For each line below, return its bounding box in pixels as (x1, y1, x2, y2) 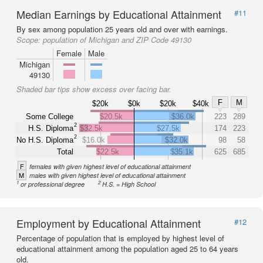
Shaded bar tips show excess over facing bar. (16, 83, 171, 95)
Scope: (16, 34, 43, 45)
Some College (26, 112, 73, 121)
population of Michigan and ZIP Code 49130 (43, 34, 191, 45)
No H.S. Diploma (16, 135, 74, 144)
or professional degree (21, 180, 85, 188)
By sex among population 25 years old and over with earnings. (16, 23, 228, 35)
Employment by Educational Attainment (16, 215, 201, 231)
